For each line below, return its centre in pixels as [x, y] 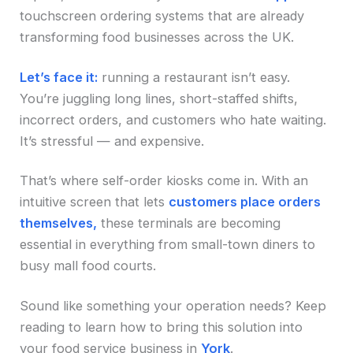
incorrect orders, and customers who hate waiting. [173, 119]
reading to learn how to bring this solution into [162, 327]
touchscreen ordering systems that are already [162, 16]
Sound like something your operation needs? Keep [173, 305]
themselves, [59, 223]
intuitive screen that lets [95, 202]
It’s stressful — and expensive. [112, 141]
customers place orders [245, 202]
